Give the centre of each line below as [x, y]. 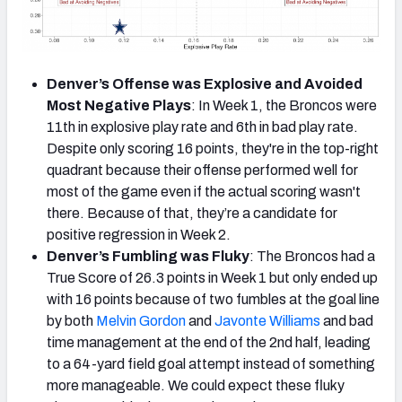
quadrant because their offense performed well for [202, 170]
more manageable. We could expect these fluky [196, 386]
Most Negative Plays [119, 106]
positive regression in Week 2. [140, 235]
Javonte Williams [267, 321]
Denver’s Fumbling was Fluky [148, 257]
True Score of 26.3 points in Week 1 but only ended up [212, 278]
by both [71, 321]
